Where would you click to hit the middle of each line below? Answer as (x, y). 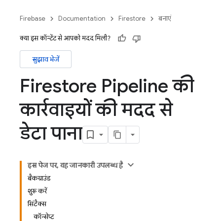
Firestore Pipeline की (107, 86)
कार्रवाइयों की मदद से (96, 110)
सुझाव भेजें (46, 59)
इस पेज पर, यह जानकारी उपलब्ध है (75, 165)
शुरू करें (37, 191)
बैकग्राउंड (39, 178)
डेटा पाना (51, 133)
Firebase (33, 18)
